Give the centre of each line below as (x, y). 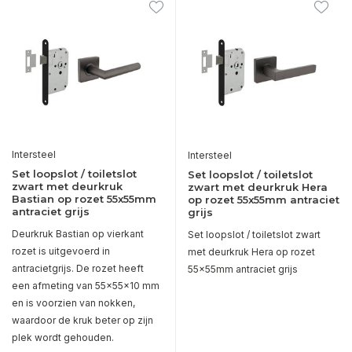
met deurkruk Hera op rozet (251, 251)
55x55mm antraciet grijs (243, 269)
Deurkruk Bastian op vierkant (78, 233)
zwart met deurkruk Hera (258, 187)
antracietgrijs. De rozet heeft (78, 268)
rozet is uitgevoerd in (61, 251)
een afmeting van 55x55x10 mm (86, 285)
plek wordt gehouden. (63, 337)
